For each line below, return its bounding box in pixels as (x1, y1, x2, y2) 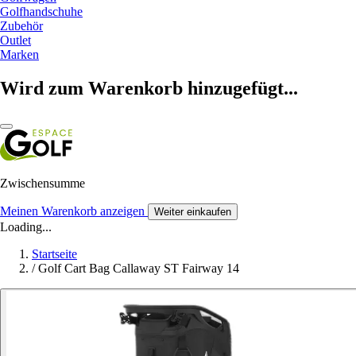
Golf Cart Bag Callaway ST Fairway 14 (38, 261, 239, 275)
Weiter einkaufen (154, 205, 231, 218)
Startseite (32, 246, 77, 261)
